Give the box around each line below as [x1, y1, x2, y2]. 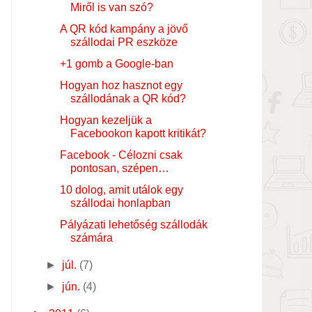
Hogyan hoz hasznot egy [59, 79, 182, 91]
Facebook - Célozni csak [59, 148, 182, 161]
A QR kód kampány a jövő [59, 22, 188, 35]
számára [70, 231, 113, 244]
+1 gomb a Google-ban [59, 57, 173, 70]
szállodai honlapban [70, 196, 171, 209]
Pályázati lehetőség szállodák [59, 218, 208, 231]
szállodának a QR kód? [70, 92, 186, 104]
